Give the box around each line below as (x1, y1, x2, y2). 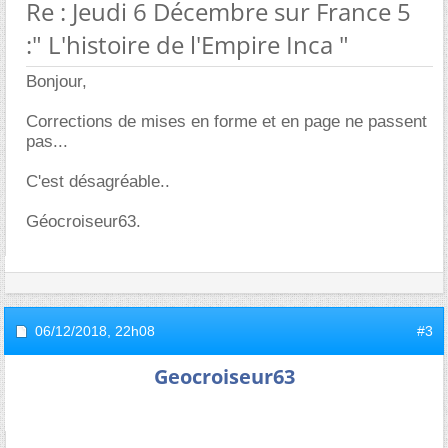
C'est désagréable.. (26, 172, 170, 191)
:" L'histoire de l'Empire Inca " (26, 28, 349, 61)
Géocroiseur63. (26, 212, 141, 231)
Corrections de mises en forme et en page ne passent (26, 112, 427, 131)
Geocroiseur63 (153, 363, 295, 390)
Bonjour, (26, 72, 87, 91)
